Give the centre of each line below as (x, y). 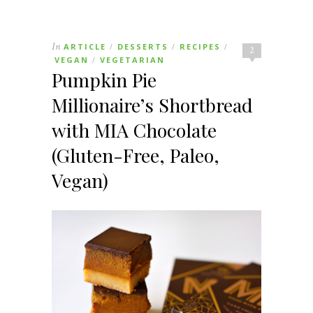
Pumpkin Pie (104, 79)
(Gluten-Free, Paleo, (136, 155)
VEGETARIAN (132, 59)
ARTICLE (85, 46)
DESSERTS (143, 46)
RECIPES (200, 46)
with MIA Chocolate (134, 130)
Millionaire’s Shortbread (152, 104)
